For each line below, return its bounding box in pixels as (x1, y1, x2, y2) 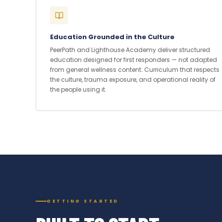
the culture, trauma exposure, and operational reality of (50, 75, 216, 84)
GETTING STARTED (47, 198, 119, 204)
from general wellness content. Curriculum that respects (50, 65, 220, 74)
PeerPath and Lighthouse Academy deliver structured (50, 46, 210, 54)
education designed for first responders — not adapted (50, 55, 217, 64)
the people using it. (50, 85, 107, 94)
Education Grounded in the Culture (50, 32, 174, 42)
